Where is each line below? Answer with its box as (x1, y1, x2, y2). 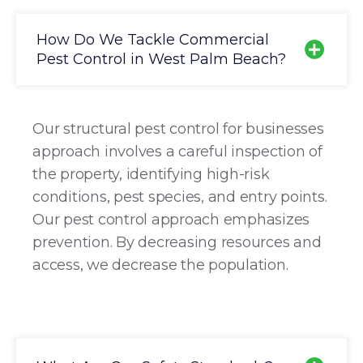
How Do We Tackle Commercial (36, 31, 269, 49)
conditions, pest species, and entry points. (32, 188, 327, 206)
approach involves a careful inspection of (32, 143, 322, 160)
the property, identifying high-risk (32, 165, 270, 183)
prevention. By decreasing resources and (32, 233, 322, 251)
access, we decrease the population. (32, 256, 288, 274)
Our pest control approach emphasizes (32, 211, 310, 228)
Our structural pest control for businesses (32, 120, 324, 138)
